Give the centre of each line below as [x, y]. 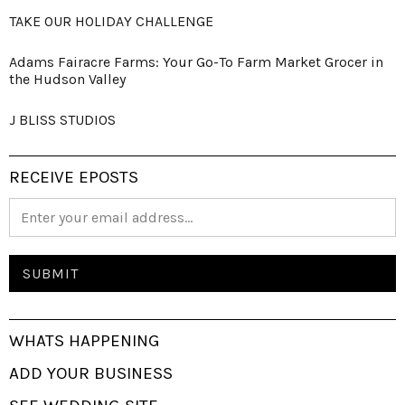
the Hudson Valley [67, 80]
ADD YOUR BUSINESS [91, 374]
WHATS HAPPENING [85, 341]
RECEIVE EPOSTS [74, 178]
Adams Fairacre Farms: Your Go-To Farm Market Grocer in [196, 62]
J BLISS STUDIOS [62, 120]
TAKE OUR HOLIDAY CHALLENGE [111, 22]
